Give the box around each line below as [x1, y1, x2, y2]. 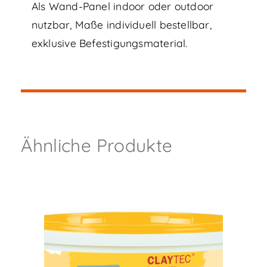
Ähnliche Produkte [21, 134, 173, 157]
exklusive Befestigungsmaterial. [31, 36, 188, 50]
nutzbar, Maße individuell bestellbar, [31, 18, 212, 32]
